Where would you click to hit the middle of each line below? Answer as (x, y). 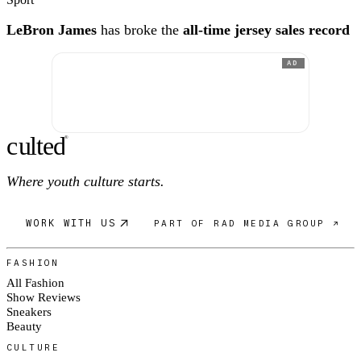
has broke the (140, 30)
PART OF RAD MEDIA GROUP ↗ (247, 224)
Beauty (24, 326)
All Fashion (35, 282)
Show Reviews (44, 297)
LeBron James (52, 30)
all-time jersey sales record (266, 30)
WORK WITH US (71, 223)
